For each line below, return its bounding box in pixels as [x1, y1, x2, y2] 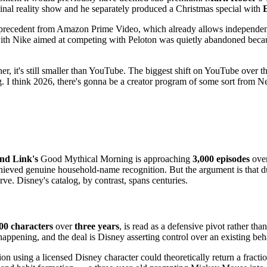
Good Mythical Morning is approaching [38, 153, 193, 164]
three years [74, 221, 119, 232]
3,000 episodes [193, 153, 250, 164]
